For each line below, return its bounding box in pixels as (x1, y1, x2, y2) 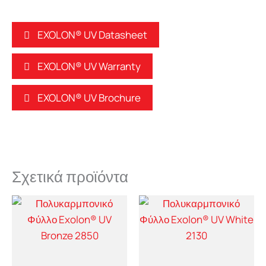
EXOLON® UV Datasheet (37, 27, 147, 42)
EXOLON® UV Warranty (37, 59, 141, 73)
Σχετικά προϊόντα (12, 166, 128, 188)
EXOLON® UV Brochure (37, 90, 141, 104)
